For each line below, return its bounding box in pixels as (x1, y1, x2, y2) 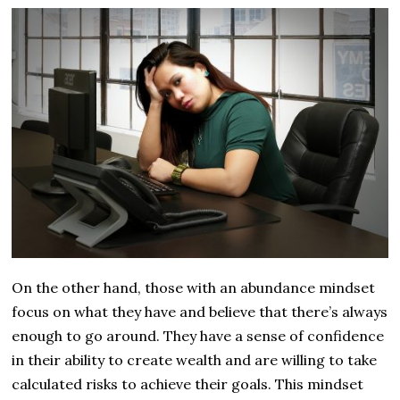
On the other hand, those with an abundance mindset (12, 279, 376, 297)
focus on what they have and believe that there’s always (12, 303, 388, 321)
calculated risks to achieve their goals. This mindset (12, 375, 364, 394)
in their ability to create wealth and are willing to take (12, 351, 378, 370)
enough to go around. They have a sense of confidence (12, 327, 385, 346)
